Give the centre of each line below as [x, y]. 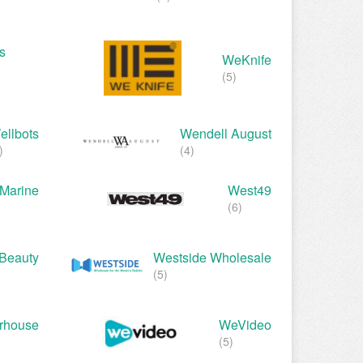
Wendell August [226, 134]
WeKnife [247, 60]
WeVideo [245, 325]
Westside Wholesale [212, 257]
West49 [250, 190]
